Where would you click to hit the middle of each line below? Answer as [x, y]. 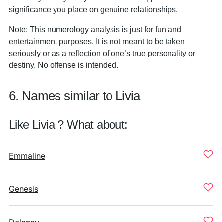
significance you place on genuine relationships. [93, 9]
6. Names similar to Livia [75, 96]
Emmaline [27, 156]
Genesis [24, 189]
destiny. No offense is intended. [64, 65]
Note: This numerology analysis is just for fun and [95, 29]
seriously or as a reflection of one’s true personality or [102, 53]
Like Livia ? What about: [68, 125]
